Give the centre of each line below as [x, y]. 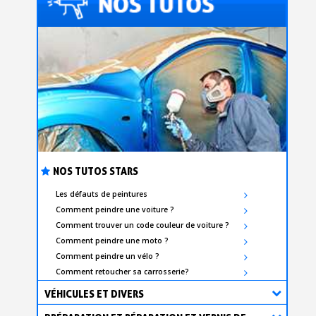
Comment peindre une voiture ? [115, 210]
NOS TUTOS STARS [96, 171]
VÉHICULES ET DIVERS [95, 294]
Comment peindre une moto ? [113, 241]
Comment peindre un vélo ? [108, 256]
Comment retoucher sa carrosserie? [123, 272]
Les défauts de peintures [102, 194]
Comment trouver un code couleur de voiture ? [143, 225]
